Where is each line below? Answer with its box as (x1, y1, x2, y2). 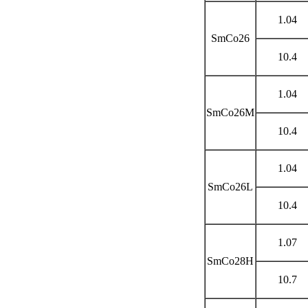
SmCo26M (206, 106, 254, 118)
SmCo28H (207, 254, 254, 267)
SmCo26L (208, 180, 253, 192)
